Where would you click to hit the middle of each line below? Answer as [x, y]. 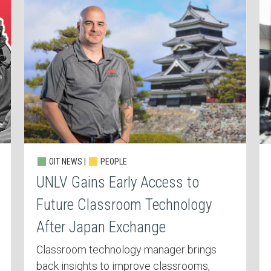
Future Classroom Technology [124, 205]
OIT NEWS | [67, 162]
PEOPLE [113, 162]
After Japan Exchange [101, 227]
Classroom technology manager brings [126, 250]
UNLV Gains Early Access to [117, 183]
